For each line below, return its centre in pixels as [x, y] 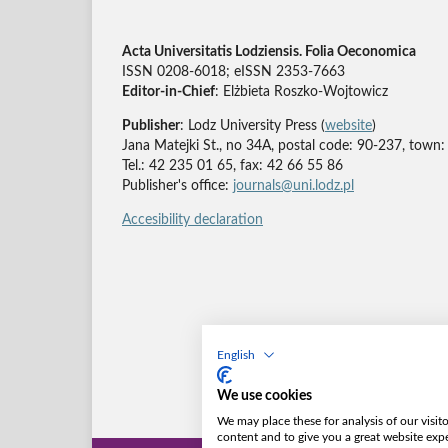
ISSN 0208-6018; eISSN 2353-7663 [233, 72]
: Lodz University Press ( [252, 126]
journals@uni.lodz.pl [293, 186]
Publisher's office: [177, 186]
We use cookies [264, 396]
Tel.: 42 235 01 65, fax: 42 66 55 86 [232, 166]
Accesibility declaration [192, 220]
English [235, 355]
